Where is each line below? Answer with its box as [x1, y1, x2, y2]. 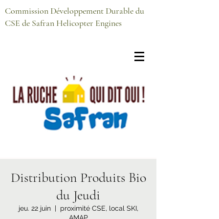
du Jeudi [56, 187, 100, 203]
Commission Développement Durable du [5, 5, 144, 16]
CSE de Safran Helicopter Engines [5, 18, 122, 28]
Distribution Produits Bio [10, 169, 146, 186]
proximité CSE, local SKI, [60, 204, 138, 212]
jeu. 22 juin [18, 204, 51, 212]
